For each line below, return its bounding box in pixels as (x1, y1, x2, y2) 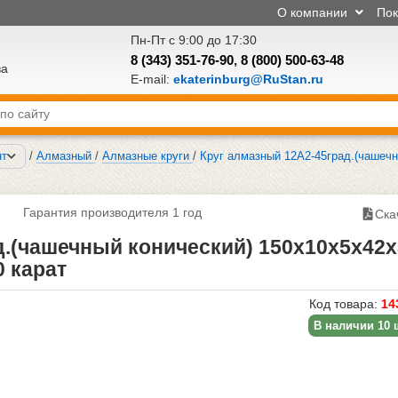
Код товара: (308, 296, 381, 311)
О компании (277, 5, 351, 20)
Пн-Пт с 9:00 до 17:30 (130, 32, 257, 47)
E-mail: (130, 71, 173, 86)
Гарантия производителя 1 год (22, 204, 202, 219)
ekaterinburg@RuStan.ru (172, 71, 323, 86)
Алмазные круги (102, 148, 189, 163)
